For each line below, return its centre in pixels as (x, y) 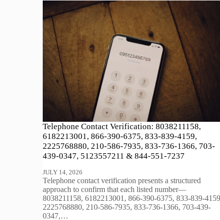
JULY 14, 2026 (63, 172)
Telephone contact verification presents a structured (122, 180)
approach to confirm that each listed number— (115, 189)
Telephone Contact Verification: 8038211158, (122, 126)
